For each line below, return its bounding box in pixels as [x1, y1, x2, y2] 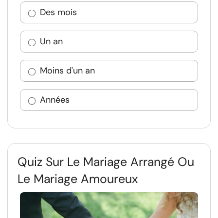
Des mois [40, 6, 77, 18]
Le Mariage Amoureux [18, 171, 138, 187]
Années [40, 94, 70, 106]
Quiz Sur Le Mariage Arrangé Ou [18, 154, 194, 170]
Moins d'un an [40, 65, 95, 76]
